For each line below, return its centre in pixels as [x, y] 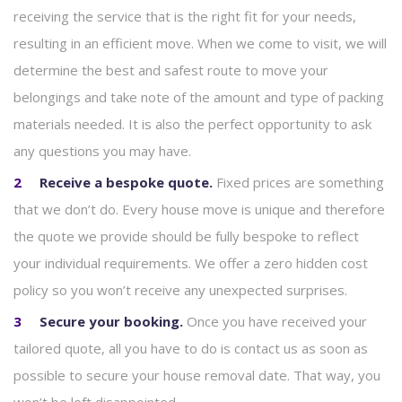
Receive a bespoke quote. [128, 182]
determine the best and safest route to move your [171, 70]
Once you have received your [277, 321]
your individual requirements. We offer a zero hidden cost [191, 263]
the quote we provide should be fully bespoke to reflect [186, 236]
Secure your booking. [113, 321]
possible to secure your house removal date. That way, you [197, 375]
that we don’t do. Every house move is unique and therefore [199, 209]
